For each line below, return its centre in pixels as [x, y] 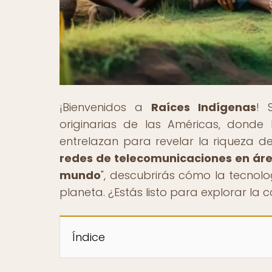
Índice [89, 237]
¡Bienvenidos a [105, 107]
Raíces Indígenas [203, 107]
